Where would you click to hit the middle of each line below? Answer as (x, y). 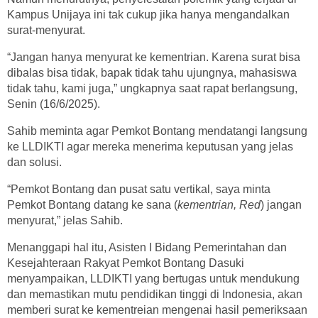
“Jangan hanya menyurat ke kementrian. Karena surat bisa (154, 57)
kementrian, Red (219, 205)
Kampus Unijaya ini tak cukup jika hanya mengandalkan (148, 15)
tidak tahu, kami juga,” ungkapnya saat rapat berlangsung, (152, 88)
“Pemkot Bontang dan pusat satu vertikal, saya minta (139, 189)
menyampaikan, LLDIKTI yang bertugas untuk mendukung (153, 279)
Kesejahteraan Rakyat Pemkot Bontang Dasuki (126, 263)
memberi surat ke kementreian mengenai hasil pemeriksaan (157, 310)
